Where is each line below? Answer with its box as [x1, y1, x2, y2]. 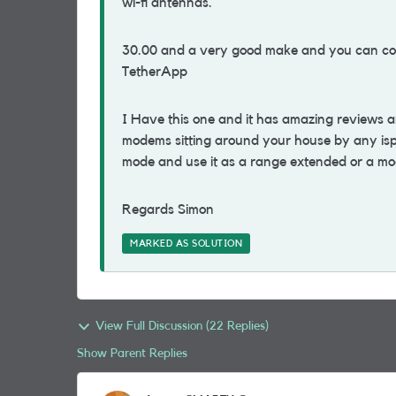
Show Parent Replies [77, 347, 187, 360]
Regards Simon [122, 202, 217, 217]
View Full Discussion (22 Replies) [95, 320, 269, 332]
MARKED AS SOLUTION [130, 239, 242, 248]
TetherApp [122, 65, 191, 79]
